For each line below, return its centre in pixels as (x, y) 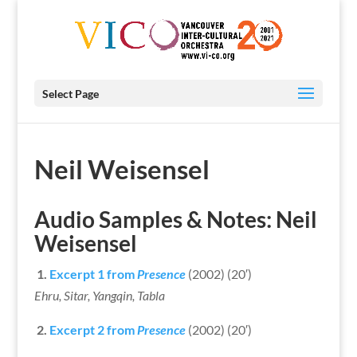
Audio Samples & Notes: (155, 219)
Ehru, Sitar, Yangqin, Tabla (99, 295)
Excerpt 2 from (93, 330)
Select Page (70, 94)
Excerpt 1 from (93, 274)
